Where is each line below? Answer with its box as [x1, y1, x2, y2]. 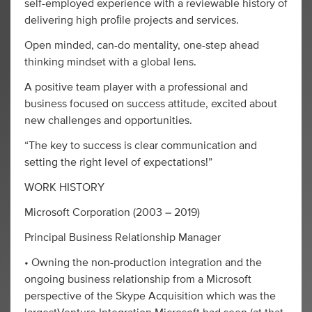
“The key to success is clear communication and [24, 140, 257, 151]
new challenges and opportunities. [24, 115, 192, 126]
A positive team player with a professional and [24, 81, 248, 93]
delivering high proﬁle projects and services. [24, 15, 239, 26]
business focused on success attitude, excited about [24, 98, 277, 109]
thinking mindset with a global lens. [24, 56, 196, 68]
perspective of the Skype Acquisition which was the [24, 290, 276, 302]
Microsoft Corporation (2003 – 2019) [24, 207, 200, 218]
